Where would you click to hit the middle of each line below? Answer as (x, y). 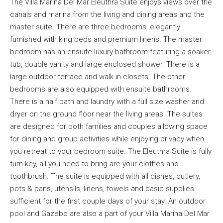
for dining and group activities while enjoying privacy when (107, 139)
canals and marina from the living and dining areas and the (107, 14)
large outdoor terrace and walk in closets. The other (98, 77)
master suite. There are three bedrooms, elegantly (95, 27)
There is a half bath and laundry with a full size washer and (107, 102)
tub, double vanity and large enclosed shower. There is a (105, 64)
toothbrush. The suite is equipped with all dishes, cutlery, (105, 176)
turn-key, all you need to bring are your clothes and (94, 164)
